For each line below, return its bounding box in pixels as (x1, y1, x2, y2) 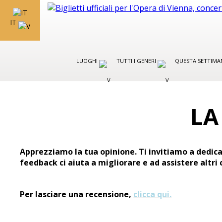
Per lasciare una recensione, (20, 189, 134, 200)
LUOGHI (76, 57, 99, 64)
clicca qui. (133, 189, 172, 200)
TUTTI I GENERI (116, 57, 158, 64)
